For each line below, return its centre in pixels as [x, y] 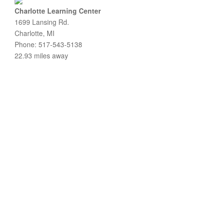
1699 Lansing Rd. [42, 22]
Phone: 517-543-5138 [48, 44]
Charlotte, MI [35, 33]
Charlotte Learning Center [58, 11]
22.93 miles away [41, 55]
